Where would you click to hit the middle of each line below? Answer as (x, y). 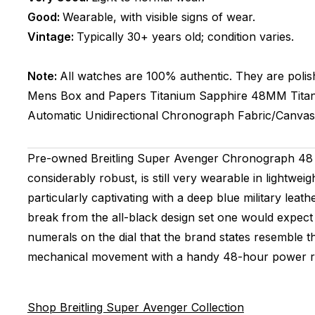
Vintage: (52, 37)
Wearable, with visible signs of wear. (159, 17)
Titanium (172, 96)
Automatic (54, 115)
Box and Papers (103, 96)
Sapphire (223, 96)
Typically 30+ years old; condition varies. (185, 37)
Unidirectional (121, 115)
